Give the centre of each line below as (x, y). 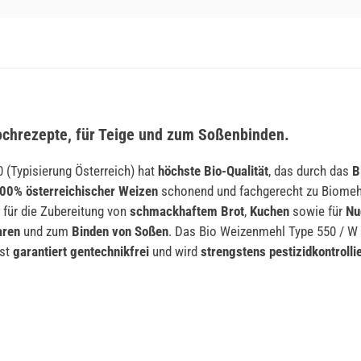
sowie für (317, 211)
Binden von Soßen (120, 231)
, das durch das (310, 170)
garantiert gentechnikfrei (81, 251)
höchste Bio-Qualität (213, 170)
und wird (173, 251)
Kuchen (270, 211)
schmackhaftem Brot (185, 211)
